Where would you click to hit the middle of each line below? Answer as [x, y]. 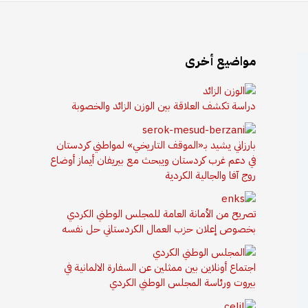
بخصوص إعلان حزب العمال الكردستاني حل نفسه [159, 229]
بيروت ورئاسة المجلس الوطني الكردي [183, 283]
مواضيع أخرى [220, 61]
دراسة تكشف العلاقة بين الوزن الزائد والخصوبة [164, 106]
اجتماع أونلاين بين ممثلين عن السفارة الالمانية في [160, 268]
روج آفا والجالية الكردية [210, 175]
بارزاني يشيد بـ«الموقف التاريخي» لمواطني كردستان [156, 145]
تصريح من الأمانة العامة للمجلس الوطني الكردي [161, 213]
